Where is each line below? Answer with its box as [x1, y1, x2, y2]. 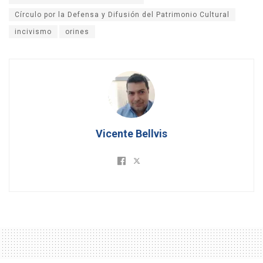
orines [65, 27, 89, 36]
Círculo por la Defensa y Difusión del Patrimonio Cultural [15, 10, 230, 19]
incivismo [15, 27, 52, 36]
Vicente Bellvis [96, 127, 167, 140]
